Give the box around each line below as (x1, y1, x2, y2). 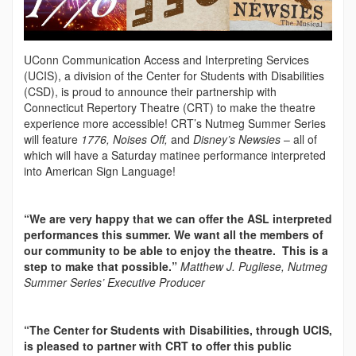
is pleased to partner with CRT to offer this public (24, 337, 292, 354)
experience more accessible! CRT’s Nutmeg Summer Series (24, 114, 326, 131)
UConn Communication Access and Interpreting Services (24, 51, 309, 68)
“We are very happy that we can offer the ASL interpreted (24, 210, 332, 226)
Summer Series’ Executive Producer (24, 273, 205, 290)
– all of (281, 130, 317, 147)
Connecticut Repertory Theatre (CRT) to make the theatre (24, 99, 315, 115)
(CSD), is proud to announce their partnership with (24, 83, 277, 99)
